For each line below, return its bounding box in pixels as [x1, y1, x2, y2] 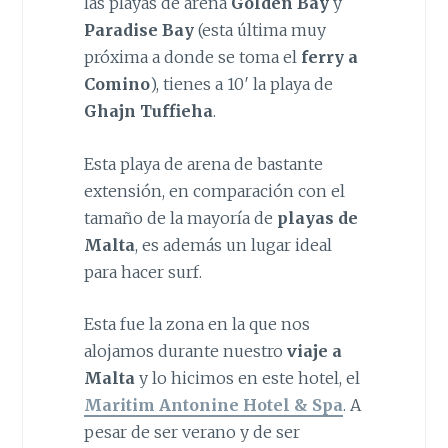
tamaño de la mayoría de [83, 207, 277, 228]
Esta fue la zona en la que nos [83, 314, 310, 335]
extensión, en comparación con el [83, 180, 345, 201]
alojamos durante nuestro [83, 341, 283, 362]
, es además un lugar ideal [134, 234, 332, 255]
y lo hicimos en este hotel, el [134, 368, 360, 389]
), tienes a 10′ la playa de [149, 73, 333, 94]
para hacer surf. [83, 261, 202, 282]
